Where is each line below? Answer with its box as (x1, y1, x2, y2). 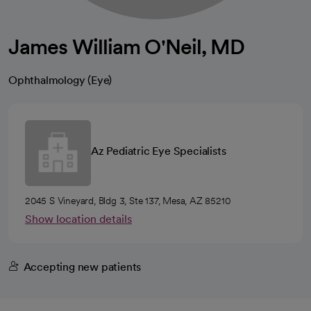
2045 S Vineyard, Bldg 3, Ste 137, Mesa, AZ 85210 (25, 195, 230, 206)
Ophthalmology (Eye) (8, 74, 112, 87)
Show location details (25, 212, 132, 226)
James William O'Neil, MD (8, 34, 245, 59)
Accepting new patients (23, 260, 142, 274)
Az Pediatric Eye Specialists (91, 144, 226, 158)
